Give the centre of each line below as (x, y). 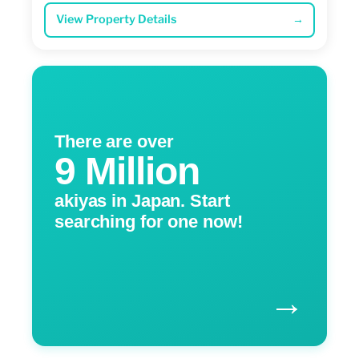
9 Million (127, 171)
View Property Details (116, 20)
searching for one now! (149, 221)
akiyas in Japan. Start (142, 200)
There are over (114, 141)
